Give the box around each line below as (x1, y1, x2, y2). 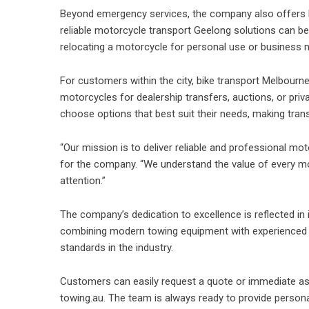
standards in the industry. (60, 241, 173, 254)
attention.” (60, 175, 106, 187)
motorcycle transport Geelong (94, 24, 231, 37)
